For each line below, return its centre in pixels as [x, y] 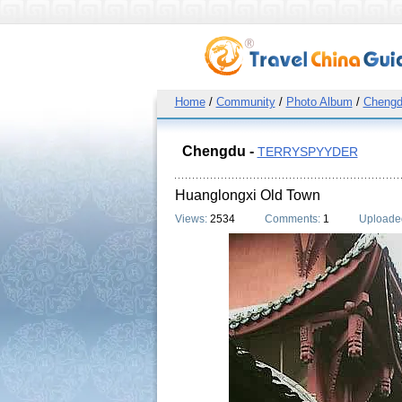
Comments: [293, 219]
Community [245, 102]
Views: [192, 219]
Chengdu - [219, 151]
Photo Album [319, 102]
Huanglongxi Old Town [247, 195]
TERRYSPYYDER [307, 152]
